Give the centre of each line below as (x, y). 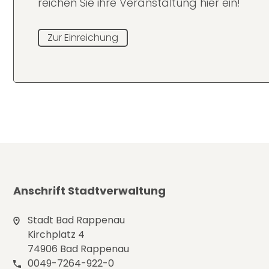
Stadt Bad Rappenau (76, 220)
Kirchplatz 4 (56, 235)
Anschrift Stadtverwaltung (89, 191)
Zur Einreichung (83, 37)
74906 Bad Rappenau (78, 249)
